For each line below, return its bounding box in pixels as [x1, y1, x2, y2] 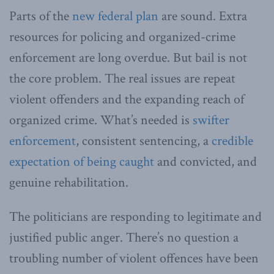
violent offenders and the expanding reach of [9, 90, 244, 108]
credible [212, 131, 253, 150]
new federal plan [72, 7, 158, 25]
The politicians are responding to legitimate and [9, 207, 262, 226]
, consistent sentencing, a [76, 131, 212, 150]
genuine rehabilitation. [9, 173, 128, 191]
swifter [193, 111, 229, 129]
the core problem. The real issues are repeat [9, 69, 235, 87]
